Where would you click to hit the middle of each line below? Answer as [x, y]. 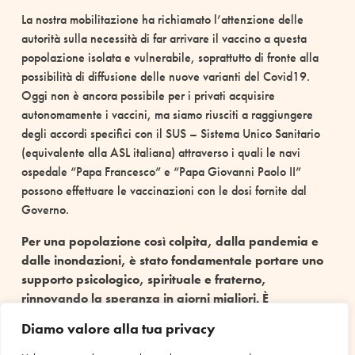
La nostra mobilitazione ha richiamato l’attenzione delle [162, 19]
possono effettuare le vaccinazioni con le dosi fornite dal [164, 190]
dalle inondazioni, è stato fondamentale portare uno [172, 260]
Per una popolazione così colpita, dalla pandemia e [170, 241]
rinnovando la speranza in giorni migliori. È [145, 298]
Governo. [45, 209]
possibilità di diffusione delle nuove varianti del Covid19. [165, 76]
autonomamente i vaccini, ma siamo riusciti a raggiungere [167, 114]
